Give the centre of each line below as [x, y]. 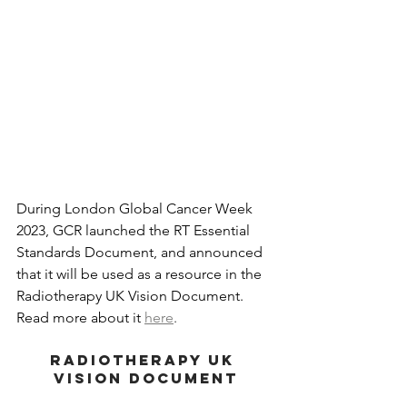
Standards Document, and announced [141, 252]
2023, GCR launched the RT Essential [135, 230]
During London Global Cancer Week [136, 208]
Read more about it [80, 317]
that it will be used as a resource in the [141, 273]
